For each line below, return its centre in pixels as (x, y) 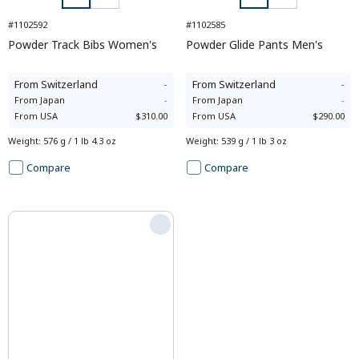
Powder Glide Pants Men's (254, 44)
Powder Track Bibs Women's (83, 44)
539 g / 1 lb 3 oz (254, 141)
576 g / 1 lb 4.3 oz (80, 141)
